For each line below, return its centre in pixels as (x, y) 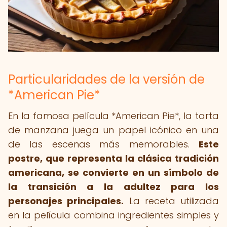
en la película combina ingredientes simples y (113, 215)
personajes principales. (66, 201)
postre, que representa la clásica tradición (113, 158)
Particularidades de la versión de (106, 79)
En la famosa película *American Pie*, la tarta (113, 116)
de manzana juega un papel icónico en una (113, 130)
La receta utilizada (171, 201)
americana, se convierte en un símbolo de (113, 173)
